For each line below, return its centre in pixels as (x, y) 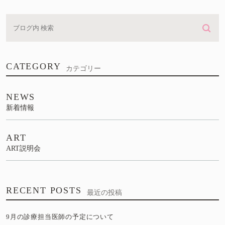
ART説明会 (23, 149)
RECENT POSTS (44, 191)
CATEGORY (34, 67)
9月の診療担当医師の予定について (60, 217)
